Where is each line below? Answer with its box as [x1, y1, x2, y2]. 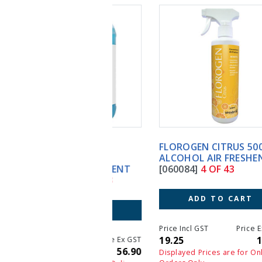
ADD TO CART [150, 194, 215, 204]
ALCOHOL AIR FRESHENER [121, 151, 238, 164]
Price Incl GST [121, 223, 171, 233]
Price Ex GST [198, 223, 244, 233]
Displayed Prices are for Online [121, 247, 237, 257]
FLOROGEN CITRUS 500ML [121, 140, 239, 153]
